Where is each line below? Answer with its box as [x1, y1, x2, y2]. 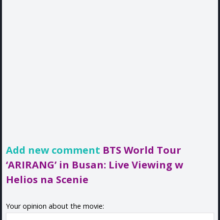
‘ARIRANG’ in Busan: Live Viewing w [6, 157, 183, 171]
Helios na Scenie [6, 172, 88, 186]
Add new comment [6, 142, 103, 157]
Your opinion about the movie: [6, 201, 104, 211]
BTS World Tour [103, 142, 181, 157]
